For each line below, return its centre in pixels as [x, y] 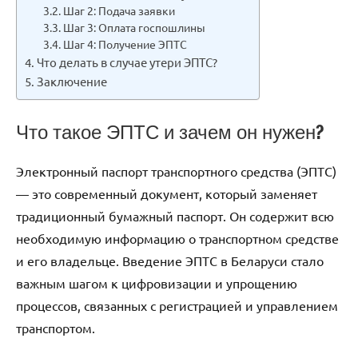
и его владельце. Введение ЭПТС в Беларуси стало [170, 260]
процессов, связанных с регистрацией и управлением [177, 305]
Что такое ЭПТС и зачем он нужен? [170, 131]
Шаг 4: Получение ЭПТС [125, 44]
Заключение [72, 81]
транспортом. [56, 327]
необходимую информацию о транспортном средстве [177, 238]
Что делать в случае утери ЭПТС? [127, 62]
